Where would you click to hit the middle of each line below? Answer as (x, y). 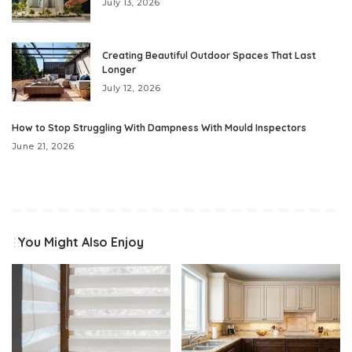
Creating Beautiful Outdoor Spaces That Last (209, 56)
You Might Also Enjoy (81, 242)
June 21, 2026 (43, 147)
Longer (119, 70)
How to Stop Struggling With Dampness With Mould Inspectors (159, 128)
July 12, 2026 (132, 88)
